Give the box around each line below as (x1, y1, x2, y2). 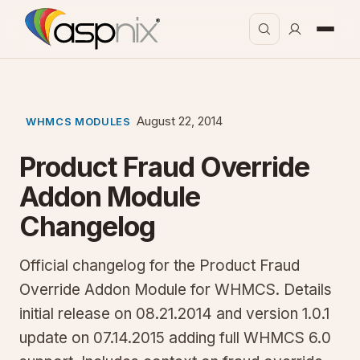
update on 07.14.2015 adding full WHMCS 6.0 (19, 329, 331, 347)
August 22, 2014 (137, 113, 223, 129)
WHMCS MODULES (26, 115, 131, 128)
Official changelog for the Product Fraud (19, 256, 300, 275)
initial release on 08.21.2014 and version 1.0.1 (19, 305, 329, 323)
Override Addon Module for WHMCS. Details (19, 280, 332, 299)
